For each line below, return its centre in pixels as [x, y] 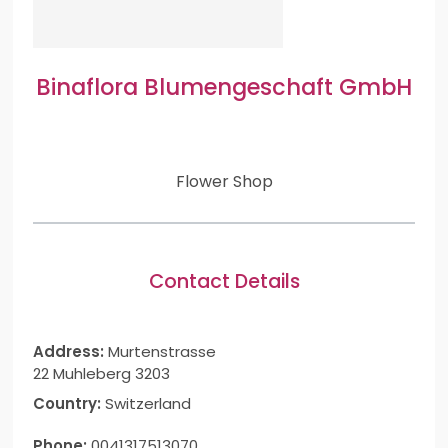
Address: [70, 351]
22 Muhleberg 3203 [101, 373]
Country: [68, 403]
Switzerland [147, 403]
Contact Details [224, 281]
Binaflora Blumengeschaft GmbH [224, 87]
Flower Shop [224, 182]
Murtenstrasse [161, 351]
